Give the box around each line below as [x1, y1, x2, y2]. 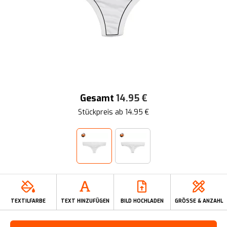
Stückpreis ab [78, 107, 125, 117]
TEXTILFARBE [11, 198, 46, 204]
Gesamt [80, 92, 114, 104]
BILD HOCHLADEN [120, 198, 164, 204]
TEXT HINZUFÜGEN [60, 198, 109, 204]
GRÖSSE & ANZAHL [174, 198, 223, 204]
